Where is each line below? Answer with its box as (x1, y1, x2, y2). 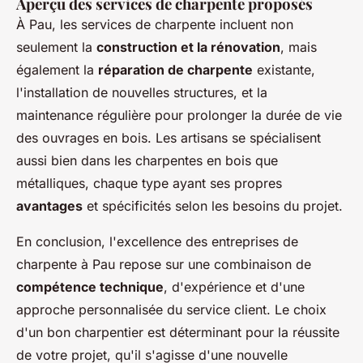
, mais (280, 39, 317, 56)
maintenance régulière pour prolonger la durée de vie (16, 107, 342, 124)
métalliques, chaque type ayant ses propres (16, 175, 282, 192)
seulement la (16, 39, 96, 56)
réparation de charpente (98, 62, 253, 79)
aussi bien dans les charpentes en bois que (16, 152, 278, 169)
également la (16, 62, 98, 79)
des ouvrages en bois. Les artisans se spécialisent (16, 130, 321, 147)
